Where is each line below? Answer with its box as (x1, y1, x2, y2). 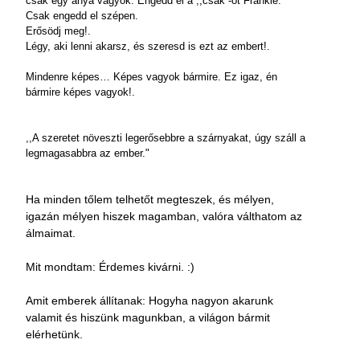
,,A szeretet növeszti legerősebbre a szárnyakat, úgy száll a (26, 132, 305, 144)
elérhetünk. (26, 328, 83, 341)
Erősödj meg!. (26, 25, 91, 37)
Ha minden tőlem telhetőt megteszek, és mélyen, (26, 193, 274, 206)
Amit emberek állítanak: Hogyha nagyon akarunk (26, 294, 273, 307)
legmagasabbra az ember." (26, 147, 149, 159)
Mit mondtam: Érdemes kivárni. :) (26, 260, 194, 273)
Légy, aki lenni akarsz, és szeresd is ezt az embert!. (26, 40, 270, 52)
